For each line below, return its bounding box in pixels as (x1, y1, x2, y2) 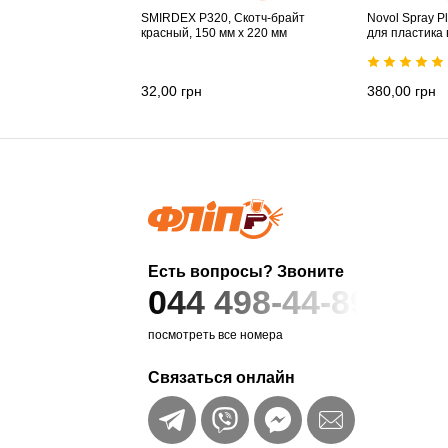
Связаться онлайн (148, 369, 296, 387)
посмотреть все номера (148, 328, 284, 343)
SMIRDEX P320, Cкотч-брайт (141, 11, 305, 26)
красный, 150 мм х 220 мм (141, 26, 287, 41)
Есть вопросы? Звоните (148, 263, 345, 281)
